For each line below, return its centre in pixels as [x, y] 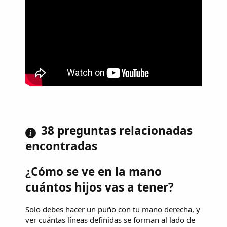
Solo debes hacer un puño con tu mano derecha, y [113, 210]
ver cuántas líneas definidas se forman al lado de [110, 220]
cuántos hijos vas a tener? [100, 187]
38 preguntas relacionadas [117, 130]
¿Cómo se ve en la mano [93, 171]
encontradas [61, 146]
